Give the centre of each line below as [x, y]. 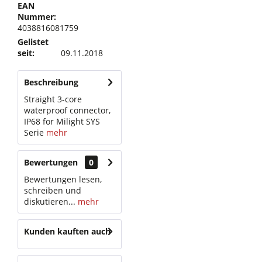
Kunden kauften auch [67, 231]
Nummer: [37, 17]
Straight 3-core [53, 99]
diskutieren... [50, 201]
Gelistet [33, 42]
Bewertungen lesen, [63, 179]
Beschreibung [51, 82]
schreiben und [53, 190]
